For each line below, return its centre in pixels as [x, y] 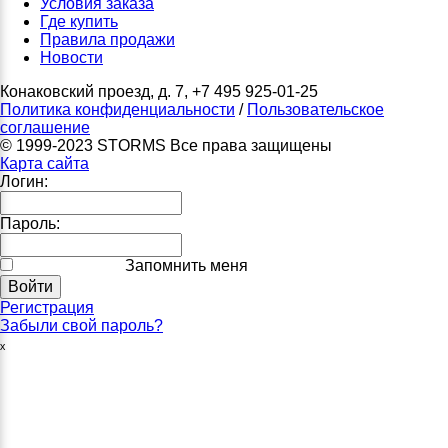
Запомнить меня [184, 265]
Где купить [79, 21]
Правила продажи [107, 39]
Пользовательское [315, 109]
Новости [71, 57]
